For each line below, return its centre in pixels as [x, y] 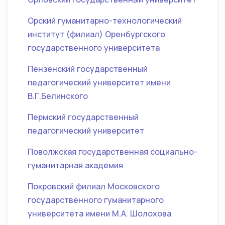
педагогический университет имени [99, 82]
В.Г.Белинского [58, 96]
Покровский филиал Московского [94, 186]
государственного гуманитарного [96, 200]
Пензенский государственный [88, 69]
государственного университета [94, 48]
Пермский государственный [83, 117]
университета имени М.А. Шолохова [99, 213]
